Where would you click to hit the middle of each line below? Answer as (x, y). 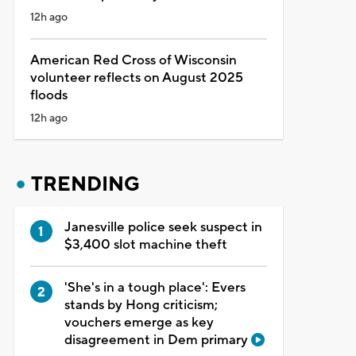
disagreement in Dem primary (157, 340)
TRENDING (85, 184)
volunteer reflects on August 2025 (136, 77)
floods (48, 95)
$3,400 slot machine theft (145, 244)
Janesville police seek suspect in (163, 227)
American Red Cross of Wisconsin (133, 60)
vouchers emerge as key (139, 322)
